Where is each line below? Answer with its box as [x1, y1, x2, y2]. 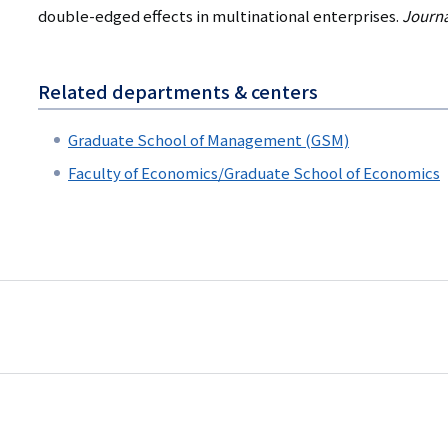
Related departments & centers [38, 78, 318, 105]
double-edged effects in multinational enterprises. [38, 5, 402, 27]
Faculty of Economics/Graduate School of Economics [68, 162, 440, 184]
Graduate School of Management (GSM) [68, 129, 349, 151]
